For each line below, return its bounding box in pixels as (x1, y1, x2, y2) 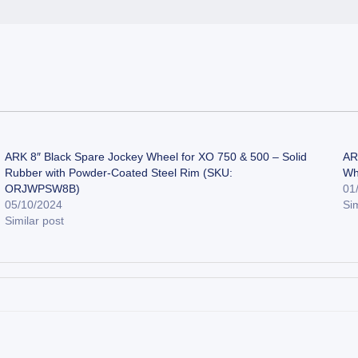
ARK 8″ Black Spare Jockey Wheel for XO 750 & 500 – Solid (5, 149, 308, 163)
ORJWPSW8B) (5, 181, 81, 195)
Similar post (5, 213, 65, 227)
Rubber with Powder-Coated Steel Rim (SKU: (5, 165, 233, 179)
